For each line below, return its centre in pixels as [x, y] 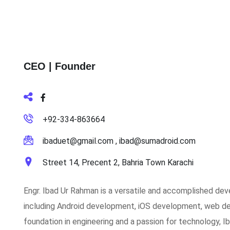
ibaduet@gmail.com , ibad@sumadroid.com [119, 141]
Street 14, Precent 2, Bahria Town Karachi [117, 162]
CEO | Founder [60, 66]
